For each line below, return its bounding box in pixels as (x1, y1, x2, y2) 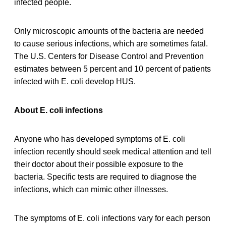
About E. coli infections (14, 105, 103, 115)
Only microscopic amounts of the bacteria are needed (14, 26, 204, 35)
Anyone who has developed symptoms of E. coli (14, 134, 185, 143)
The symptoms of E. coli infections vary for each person (14, 213, 210, 222)
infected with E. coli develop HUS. (14, 77, 136, 86)
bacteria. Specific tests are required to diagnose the (14, 172, 197, 181)
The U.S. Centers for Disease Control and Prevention (14, 51, 204, 61)
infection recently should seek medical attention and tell (14, 147, 211, 156)
